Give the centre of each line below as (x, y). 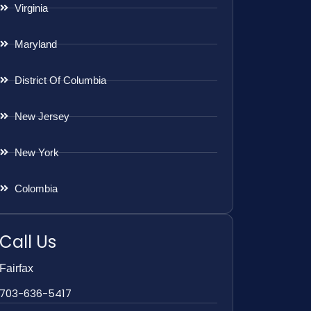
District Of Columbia (61, 80)
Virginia (32, 8)
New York (37, 152)
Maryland (36, 44)
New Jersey (42, 116)
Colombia (36, 188)
